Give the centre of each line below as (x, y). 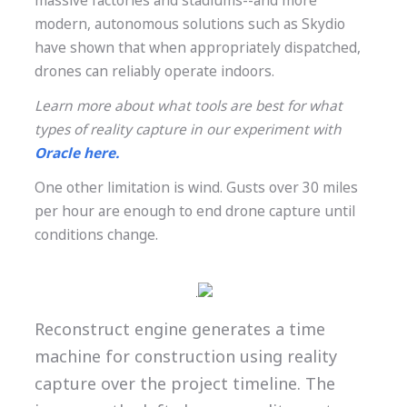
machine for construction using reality (185, 356)
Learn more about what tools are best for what (188, 106)
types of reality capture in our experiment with (188, 130)
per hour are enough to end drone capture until (194, 211)
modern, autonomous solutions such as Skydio (189, 25)
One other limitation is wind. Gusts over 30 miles (196, 187)
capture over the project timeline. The (184, 383)
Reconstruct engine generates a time (179, 328)
